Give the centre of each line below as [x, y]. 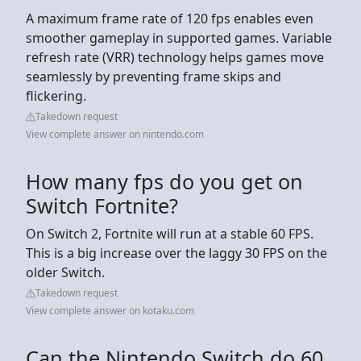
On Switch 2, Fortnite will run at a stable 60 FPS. [170, 233]
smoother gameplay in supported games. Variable [179, 37]
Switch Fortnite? [102, 205]
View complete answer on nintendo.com [115, 134]
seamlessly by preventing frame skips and [154, 76]
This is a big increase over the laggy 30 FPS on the [176, 253]
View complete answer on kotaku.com [110, 310]
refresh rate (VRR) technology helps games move [175, 57]
